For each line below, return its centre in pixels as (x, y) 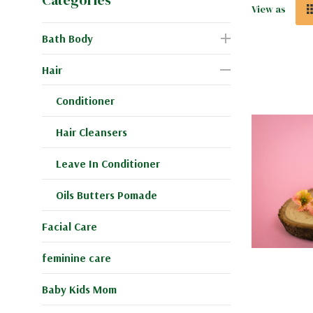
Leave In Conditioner (108, 163)
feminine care (77, 257)
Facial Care (70, 226)
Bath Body (67, 38)
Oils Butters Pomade (107, 195)
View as (269, 9)
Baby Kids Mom (79, 289)
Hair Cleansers (92, 132)
